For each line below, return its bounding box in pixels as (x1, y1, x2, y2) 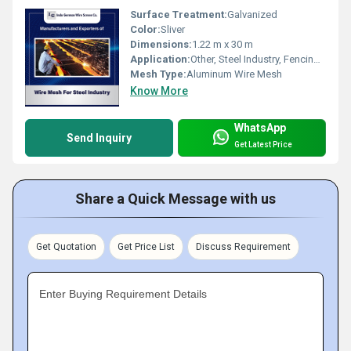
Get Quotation (36, 241, 96, 253)
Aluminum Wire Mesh (186, 68, 282, 81)
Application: (130, 53, 190, 66)
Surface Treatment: (130, 9, 227, 21)
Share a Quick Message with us (75, 190, 276, 208)
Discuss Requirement (196, 241, 291, 253)
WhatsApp (234, 121, 286, 134)
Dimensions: (130, 38, 192, 51)
